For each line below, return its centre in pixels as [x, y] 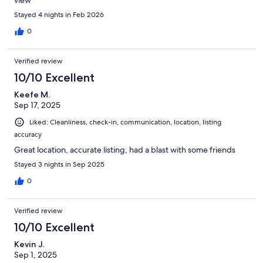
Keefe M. [32, 94]
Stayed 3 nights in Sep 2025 [59, 164]
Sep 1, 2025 [36, 254]
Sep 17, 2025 [37, 105]
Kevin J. [29, 244]
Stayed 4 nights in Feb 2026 [59, 14]
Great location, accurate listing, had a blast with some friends [125, 149]
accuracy [28, 134]
